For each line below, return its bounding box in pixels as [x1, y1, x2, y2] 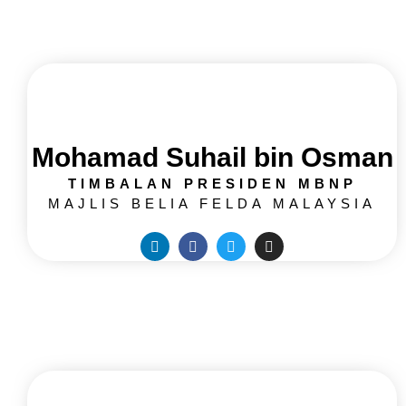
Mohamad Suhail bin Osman [31, 142, 393, 173]
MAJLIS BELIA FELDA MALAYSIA [48, 196, 376, 212]
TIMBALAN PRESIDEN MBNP [67, 176, 357, 192]
